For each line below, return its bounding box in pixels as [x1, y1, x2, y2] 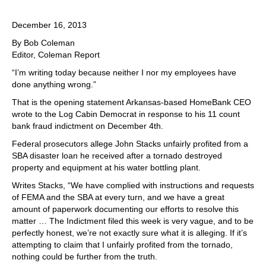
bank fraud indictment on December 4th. [12, 121, 163, 131]
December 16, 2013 [12, 20, 87, 30]
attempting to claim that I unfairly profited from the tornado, [12, 240, 233, 250]
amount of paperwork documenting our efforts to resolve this [12, 204, 239, 214]
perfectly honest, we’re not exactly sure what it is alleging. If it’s [12, 228, 247, 238]
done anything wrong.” [12, 80, 96, 90]
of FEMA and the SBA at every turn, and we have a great [12, 192, 224, 202]
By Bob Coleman [12, 38, 75, 48]
